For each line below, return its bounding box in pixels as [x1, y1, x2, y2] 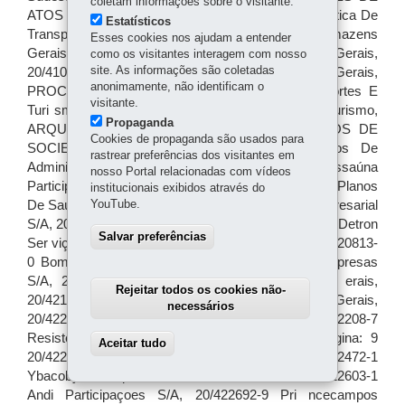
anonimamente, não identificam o [89, 80, 264, 93]
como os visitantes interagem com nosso [89, 47, 306, 61]
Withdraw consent [186, 336, 287, 350]
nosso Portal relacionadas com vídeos [89, 165, 291, 178]
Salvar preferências [98, 230, 206, 243]
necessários [166, 299, 234, 313]
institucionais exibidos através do [89, 181, 265, 194]
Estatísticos [105, 14, 171, 28]
